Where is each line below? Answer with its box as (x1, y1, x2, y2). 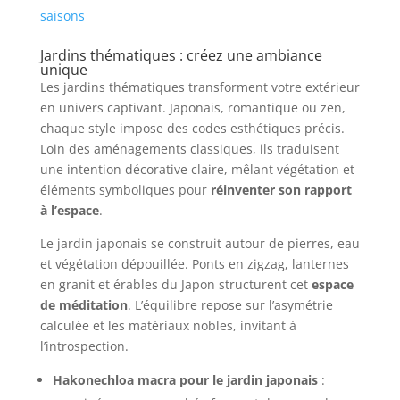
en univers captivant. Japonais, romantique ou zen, (39, 99, 346, 117)
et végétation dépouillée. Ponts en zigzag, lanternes (39, 255, 349, 273)
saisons (39, 7, 85, 25)
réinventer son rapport (210, 181, 352, 199)
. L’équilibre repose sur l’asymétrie (127, 296, 333, 314)
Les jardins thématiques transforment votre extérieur (39, 79, 360, 96)
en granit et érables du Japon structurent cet (39, 276, 312, 294)
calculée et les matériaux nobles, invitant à (39, 317, 296, 335)
